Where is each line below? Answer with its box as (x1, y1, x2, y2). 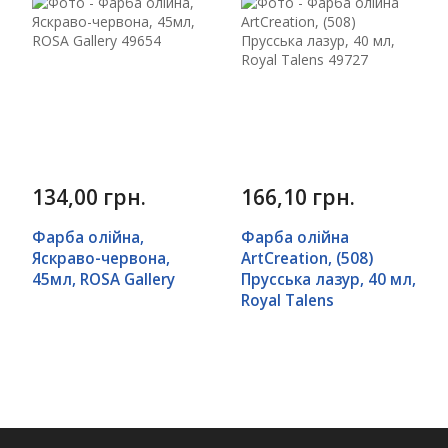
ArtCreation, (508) (241, 248, 373, 268)
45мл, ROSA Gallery (32, 269, 175, 289)
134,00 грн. (32, 183, 146, 211)
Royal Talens (241, 290, 334, 310)
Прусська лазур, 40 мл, (241, 269, 416, 289)
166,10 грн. (241, 183, 355, 211)
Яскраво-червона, (32, 248, 170, 268)
